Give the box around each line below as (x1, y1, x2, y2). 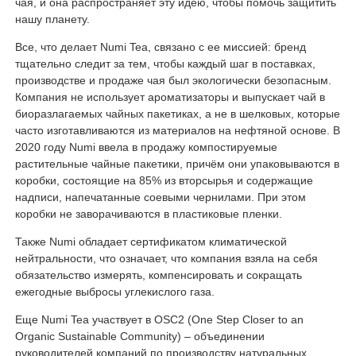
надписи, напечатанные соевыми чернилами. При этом (14, 191, 306, 204)
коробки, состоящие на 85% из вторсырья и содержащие (14, 174, 313, 188)
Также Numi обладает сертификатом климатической (14, 235, 287, 249)
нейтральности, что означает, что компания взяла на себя (14, 252, 318, 265)
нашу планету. (14, 13, 90, 26)
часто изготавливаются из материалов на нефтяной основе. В (14, 124, 340, 137)
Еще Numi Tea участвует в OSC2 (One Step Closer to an (14, 313, 304, 327)
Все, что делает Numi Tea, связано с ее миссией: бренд (14, 41, 306, 54)
